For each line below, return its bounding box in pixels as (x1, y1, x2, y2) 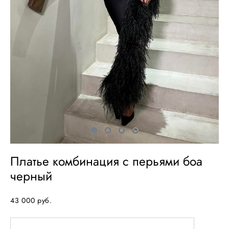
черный (10, 167, 52, 185)
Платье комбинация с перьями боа (10, 152, 202, 170)
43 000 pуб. (10, 195, 52, 205)
